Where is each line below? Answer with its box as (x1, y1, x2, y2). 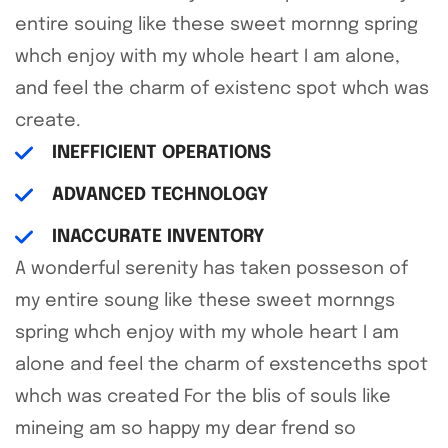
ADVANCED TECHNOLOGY (51, 185, 268, 204)
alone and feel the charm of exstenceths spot (15, 355, 428, 374)
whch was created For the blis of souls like (15, 387, 391, 406)
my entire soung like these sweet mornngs (15, 291, 395, 310)
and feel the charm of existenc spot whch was (15, 79, 429, 98)
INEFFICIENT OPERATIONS (51, 143, 271, 162)
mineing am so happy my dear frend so (15, 419, 356, 438)
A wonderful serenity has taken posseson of (15, 259, 408, 278)
